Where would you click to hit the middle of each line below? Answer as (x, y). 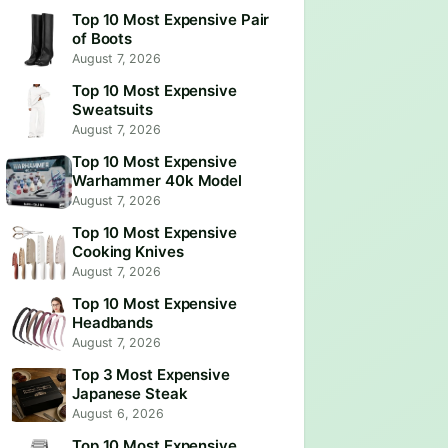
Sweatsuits (112, 109)
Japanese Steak (130, 393)
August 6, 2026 (118, 413)
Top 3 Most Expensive (151, 374)
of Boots (102, 38)
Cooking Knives (128, 251)
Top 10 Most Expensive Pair (171, 19)
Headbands (113, 322)
